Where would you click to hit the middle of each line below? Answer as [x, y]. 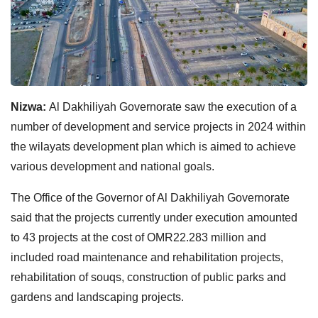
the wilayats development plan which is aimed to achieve [153, 146]
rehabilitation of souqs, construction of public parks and [148, 277]
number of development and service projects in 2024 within [158, 126]
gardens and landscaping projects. [97, 297]
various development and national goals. [113, 166]
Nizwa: [30, 106]
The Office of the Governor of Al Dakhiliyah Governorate [150, 197]
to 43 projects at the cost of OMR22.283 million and [138, 237]
